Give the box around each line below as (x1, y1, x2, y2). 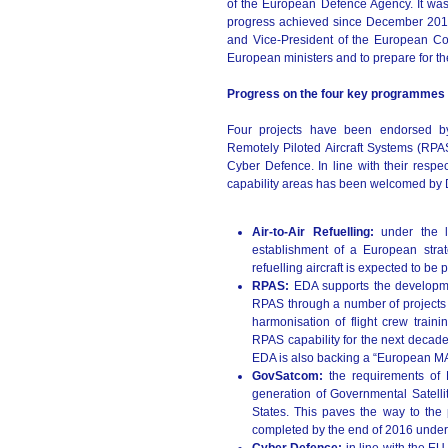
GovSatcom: (252, 369, 329, 383)
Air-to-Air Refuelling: (252, 225, 382, 239)
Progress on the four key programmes (227, 87, 445, 101)
